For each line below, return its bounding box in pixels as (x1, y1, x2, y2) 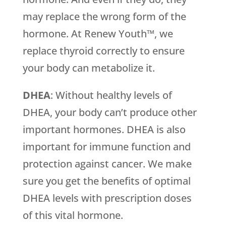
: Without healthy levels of (50, 88, 172, 102)
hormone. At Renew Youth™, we (22, 27, 173, 41)
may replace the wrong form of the (22, 10, 186, 24)
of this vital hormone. (22, 208, 123, 222)
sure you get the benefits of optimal (22, 174, 191, 188)
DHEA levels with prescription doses (22, 191, 192, 205)
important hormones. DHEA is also (22, 123, 186, 137)
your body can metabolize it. (22, 61, 155, 75)
